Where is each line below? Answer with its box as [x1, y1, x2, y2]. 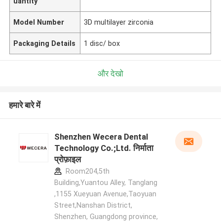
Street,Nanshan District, [54, 201, 132, 210]
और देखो [98, 68, 123, 78]
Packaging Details [13, 39, 76, 47]
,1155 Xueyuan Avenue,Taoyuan [54, 190, 156, 198]
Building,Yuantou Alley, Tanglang [54, 179, 157, 187]
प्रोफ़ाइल [54, 154, 81, 165]
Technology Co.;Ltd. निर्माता [54, 143, 153, 153]
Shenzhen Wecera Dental [54, 132, 148, 142]
